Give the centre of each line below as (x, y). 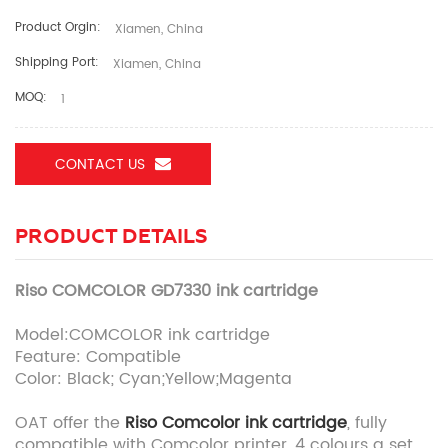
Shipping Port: (57, 62)
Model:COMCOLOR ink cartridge (142, 334)
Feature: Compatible (98, 356)
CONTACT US (100, 164)
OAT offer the (70, 422)
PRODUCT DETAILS (111, 236)
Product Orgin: (58, 27)
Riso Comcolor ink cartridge (236, 422)
